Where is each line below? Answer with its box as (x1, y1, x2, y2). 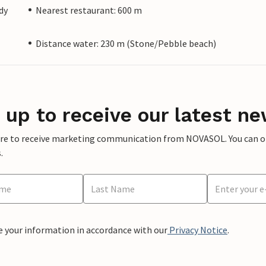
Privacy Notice (167, 223, 227, 236)
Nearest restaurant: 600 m (36, 4, 142, 16)
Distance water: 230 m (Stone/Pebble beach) (36, 37, 216, 49)
